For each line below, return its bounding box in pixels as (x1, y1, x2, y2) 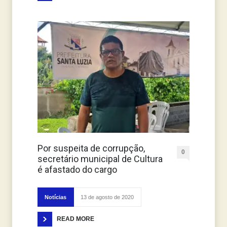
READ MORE (57, 215, 94, 223)
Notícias (45, 194, 66, 201)
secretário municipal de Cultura (37, 154, 163, 165)
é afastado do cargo (37, 164, 117, 175)
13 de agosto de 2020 (81, 194, 134, 201)
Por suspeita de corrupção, (37, 143, 145, 154)
